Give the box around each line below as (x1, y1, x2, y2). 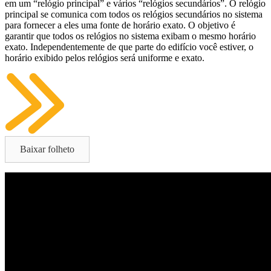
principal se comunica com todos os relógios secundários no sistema (5, 8, 263, 19)
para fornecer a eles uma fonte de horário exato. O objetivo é (5, 19, 235, 30)
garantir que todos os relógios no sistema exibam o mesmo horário (5, 30, 256, 41)
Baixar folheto (20, 143, 74, 154)
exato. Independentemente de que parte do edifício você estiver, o (5, 41, 253, 52)
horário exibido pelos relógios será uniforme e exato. (5, 52, 204, 63)
